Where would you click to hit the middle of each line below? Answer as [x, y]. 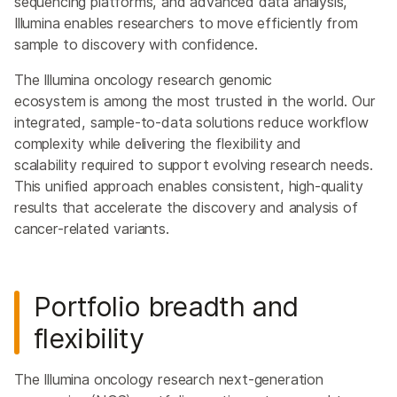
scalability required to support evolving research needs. [194, 165]
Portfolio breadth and [166, 306]
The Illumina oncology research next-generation [169, 379]
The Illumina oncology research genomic [144, 80]
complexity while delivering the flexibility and [158, 144]
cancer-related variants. [92, 229]
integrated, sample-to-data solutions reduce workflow [191, 122]
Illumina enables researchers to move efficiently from [186, 23]
